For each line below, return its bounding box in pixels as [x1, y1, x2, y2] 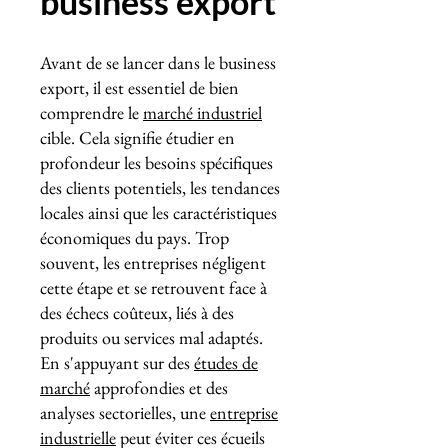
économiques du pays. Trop [40, 226, 229, 249]
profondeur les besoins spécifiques [40, 151, 273, 174]
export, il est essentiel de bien [40, 76, 239, 99]
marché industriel [143, 101, 262, 124]
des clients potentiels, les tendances [40, 176, 280, 199]
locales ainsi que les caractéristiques [40, 201, 277, 224]
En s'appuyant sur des [40, 351, 194, 374]
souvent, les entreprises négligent [40, 251, 266, 274]
